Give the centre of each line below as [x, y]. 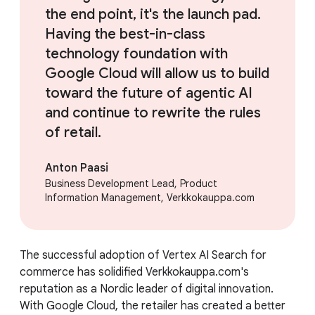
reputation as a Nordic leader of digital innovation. [147, 289]
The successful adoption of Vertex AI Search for [143, 255]
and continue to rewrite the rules [153, 112]
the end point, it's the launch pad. [153, 14]
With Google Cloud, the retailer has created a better [153, 306]
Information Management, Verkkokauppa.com [150, 197]
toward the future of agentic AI [149, 93]
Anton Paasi [77, 168]
